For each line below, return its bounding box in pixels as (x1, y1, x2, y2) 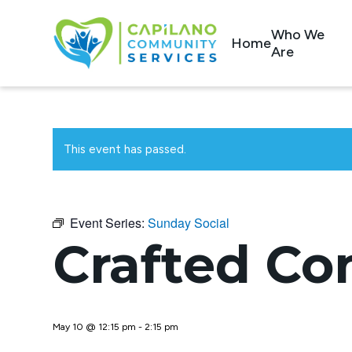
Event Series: (70, 214, 148, 232)
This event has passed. (64, 142, 186, 156)
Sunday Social (148, 214, 229, 232)
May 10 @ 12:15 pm (53, 321, 136, 332)
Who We (271, 26, 325, 44)
